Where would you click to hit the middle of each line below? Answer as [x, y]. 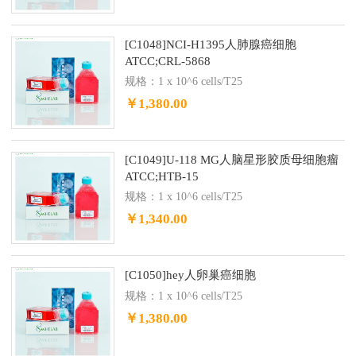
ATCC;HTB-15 [161, 176]
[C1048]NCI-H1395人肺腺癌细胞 [210, 44]
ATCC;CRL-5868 [167, 61]
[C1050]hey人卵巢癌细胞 [190, 275]
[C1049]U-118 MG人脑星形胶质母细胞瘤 [231, 160]
